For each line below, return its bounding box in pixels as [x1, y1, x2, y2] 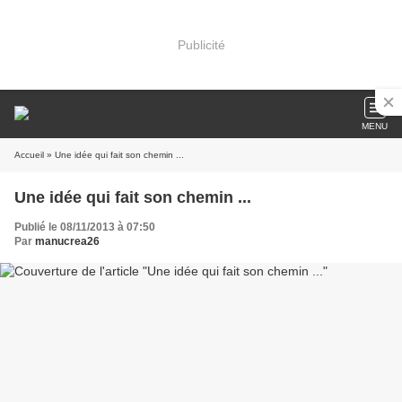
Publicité [177, 37, 225, 52]
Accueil [14, 150, 44, 160]
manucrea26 [35, 235, 100, 248]
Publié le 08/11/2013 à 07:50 [14, 221, 155, 233]
